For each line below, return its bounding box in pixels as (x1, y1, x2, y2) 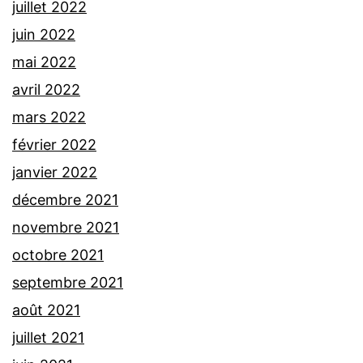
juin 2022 (12, 26, 75, 44)
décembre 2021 (12, 191, 118, 209)
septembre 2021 (12, 274, 123, 292)
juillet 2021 (12, 329, 84, 347)
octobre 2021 (12, 246, 104, 264)
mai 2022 (12, 53, 76, 71)
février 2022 (12, 136, 96, 154)
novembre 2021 (12, 219, 119, 237)
